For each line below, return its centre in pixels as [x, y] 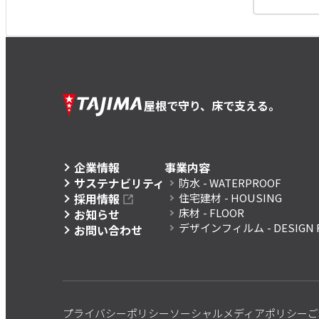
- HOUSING [253, 198]
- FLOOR [224, 213]
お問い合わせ [108, 230]
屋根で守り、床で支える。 [212, 106]
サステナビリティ [119, 183]
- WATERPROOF [242, 183]
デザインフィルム [221, 228]
